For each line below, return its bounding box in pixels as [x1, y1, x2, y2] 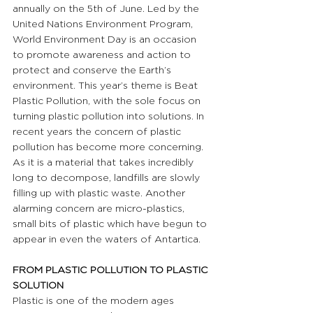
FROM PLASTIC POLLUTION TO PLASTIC [13, 264, 211, 276]
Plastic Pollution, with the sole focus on [13, 95, 203, 107]
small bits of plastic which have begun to [13, 218, 210, 230]
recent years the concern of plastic [13, 126, 184, 138]
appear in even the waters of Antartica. [13, 233, 201, 245]
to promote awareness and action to [13, 49, 194, 61]
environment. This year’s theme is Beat [13, 80, 201, 92]
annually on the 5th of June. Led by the [13, 3, 202, 15]
